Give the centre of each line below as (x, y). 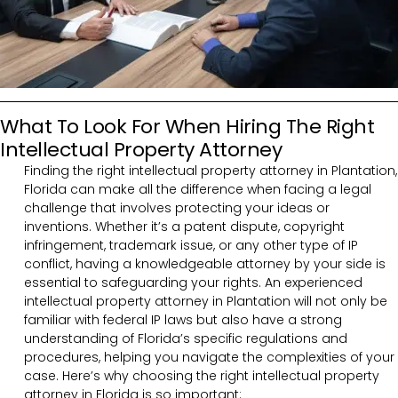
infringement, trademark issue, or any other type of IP (191, 245)
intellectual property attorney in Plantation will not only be (206, 301)
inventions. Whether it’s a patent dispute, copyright (184, 226)
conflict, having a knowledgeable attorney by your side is (205, 263)
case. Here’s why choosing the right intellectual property (202, 375)
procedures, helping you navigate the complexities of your (209, 357)
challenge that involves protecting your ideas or (177, 207)
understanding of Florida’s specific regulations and (186, 338)
